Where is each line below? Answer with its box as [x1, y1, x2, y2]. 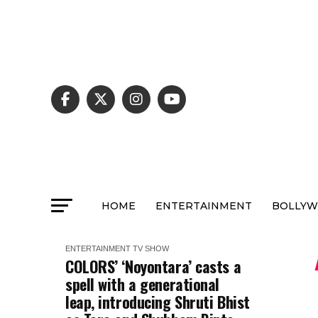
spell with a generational [65, 273, 219, 295]
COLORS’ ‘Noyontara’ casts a [65, 255, 241, 278]
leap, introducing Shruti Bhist [65, 290, 250, 313]
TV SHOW [133, 244, 169, 253]
